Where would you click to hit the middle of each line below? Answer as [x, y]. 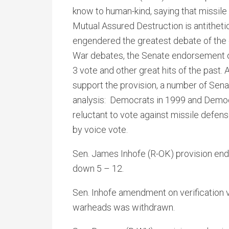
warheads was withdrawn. [124, 207]
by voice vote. [100, 130]
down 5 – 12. [98, 168]
